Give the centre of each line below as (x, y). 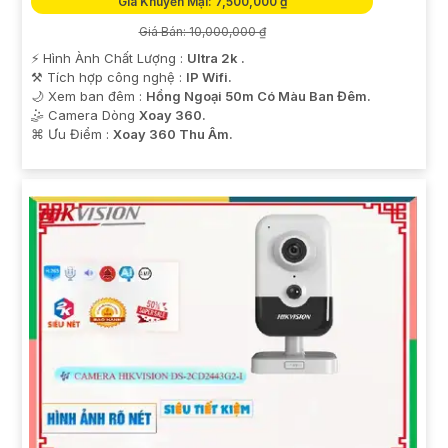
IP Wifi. (209, 77)
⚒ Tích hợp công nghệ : (108, 77)
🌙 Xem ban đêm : (88, 96)
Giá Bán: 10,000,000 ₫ (202, 32)
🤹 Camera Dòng (85, 115)
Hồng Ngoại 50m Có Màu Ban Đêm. (258, 96)
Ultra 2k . (216, 58)
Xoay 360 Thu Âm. (173, 134)
